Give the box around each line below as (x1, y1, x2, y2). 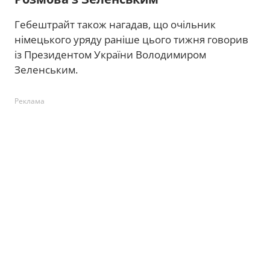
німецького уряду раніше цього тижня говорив (14, 32, 248, 46)
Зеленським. (14, 62, 78, 77)
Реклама (14, 95, 45, 106)
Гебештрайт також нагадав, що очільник (14, 17, 216, 31)
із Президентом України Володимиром (14, 47, 206, 61)
